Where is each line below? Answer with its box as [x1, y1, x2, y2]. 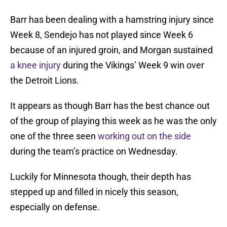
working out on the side [98, 131, 191, 142]
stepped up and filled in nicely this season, [10, 186, 178, 198]
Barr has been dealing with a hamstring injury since [10, 14, 214, 25]
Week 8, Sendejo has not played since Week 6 [10, 29, 193, 41]
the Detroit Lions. [10, 75, 79, 86]
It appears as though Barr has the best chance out [10, 100, 210, 111]
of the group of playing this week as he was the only [10, 116, 217, 127]
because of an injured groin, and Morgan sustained [10, 45, 213, 56]
